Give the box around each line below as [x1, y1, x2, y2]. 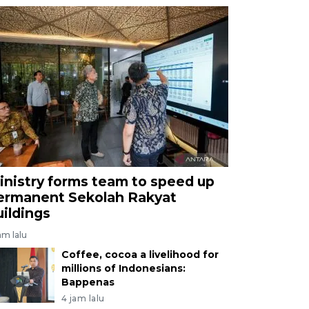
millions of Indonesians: [61, 261, 186, 275]
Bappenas [61, 275, 114, 288]
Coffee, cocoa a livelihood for [61, 248, 219, 261]
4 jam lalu [61, 292, 105, 303]
